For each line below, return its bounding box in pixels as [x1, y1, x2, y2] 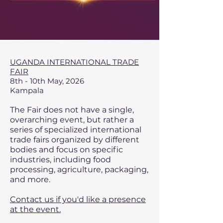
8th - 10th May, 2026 [10, 76, 84, 86]
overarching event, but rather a [10, 115, 134, 124]
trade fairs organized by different [10, 135, 139, 144]
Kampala [10, 86, 44, 95]
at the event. [10, 205, 61, 214]
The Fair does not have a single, [10, 105, 134, 114]
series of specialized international [10, 125, 141, 134]
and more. [10, 175, 52, 184]
